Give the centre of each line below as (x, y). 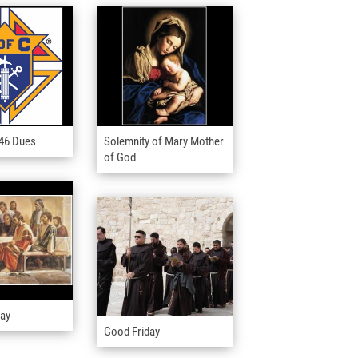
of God (120, 158)
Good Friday (132, 332)
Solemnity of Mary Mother (164, 142)
